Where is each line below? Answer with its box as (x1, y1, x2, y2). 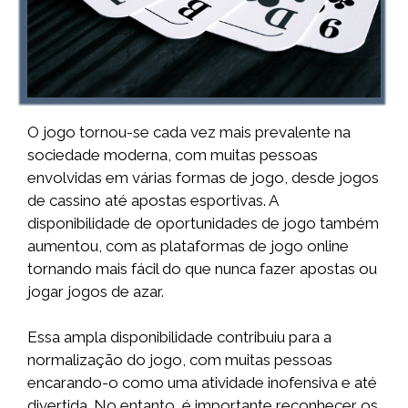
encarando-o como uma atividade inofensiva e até (27, 373, 377, 393)
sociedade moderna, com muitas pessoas (27, 145, 318, 164)
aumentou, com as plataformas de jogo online (27, 236, 349, 255)
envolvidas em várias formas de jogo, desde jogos (27, 168, 379, 187)
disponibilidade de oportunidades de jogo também (27, 213, 379, 232)
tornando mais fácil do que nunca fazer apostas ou (27, 259, 377, 278)
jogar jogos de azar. (27, 281, 164, 301)
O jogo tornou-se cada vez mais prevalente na (27, 122, 351, 141)
